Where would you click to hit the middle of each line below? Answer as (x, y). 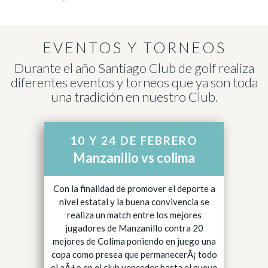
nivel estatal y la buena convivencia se (134, 202)
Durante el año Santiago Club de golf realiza (134, 68)
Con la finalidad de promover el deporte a (134, 188)
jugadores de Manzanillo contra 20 (134, 228)
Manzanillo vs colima (134, 158)
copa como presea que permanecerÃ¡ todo (134, 254)
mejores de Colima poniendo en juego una (134, 241)
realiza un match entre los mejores (134, 215)
